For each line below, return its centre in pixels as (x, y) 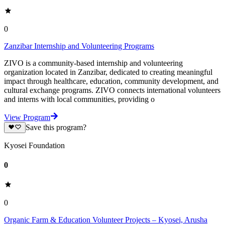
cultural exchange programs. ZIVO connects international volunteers (112, 90)
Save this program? (56, 127)
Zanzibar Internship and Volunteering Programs (79, 46)
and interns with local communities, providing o (79, 99)
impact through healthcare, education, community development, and (111, 81)
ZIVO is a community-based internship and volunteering (93, 63)
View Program (27, 117)
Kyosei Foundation (34, 145)
